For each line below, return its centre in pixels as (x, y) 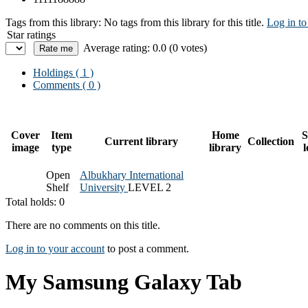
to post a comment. (147, 248)
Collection (271, 141)
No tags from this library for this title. (184, 22)
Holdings (53, 72)
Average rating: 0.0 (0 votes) (145, 47)
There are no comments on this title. (83, 225)
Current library (141, 141)
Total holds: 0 (35, 201)
